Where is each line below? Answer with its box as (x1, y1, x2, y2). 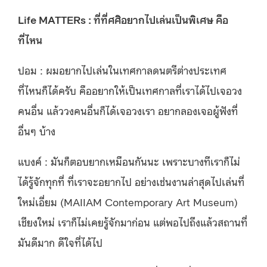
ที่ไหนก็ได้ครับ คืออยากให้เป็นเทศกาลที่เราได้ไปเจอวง (18, 82, 242, 97)
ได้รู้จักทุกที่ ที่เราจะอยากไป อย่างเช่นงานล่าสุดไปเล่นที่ (18, 173, 244, 188)
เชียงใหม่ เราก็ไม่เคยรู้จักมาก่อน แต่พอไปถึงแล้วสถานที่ (18, 214, 247, 229)
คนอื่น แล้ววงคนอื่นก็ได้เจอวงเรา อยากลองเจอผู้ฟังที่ (18, 103, 238, 117)
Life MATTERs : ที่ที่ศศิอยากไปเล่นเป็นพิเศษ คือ (18, 11, 228, 26)
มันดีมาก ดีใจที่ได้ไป (18, 234, 103, 249)
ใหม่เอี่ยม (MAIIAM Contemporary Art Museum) (18, 194, 238, 209)
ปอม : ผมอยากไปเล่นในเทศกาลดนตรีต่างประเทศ (18, 62, 226, 77)
